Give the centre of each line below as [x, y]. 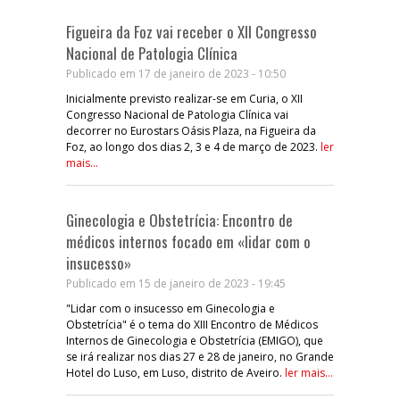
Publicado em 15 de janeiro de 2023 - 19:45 [176, 283]
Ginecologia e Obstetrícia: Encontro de [179, 220]
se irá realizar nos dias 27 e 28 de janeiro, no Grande [200, 356]
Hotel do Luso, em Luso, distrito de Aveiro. [175, 372]
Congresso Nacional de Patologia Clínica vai [177, 114]
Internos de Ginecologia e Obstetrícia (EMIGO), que [195, 340]
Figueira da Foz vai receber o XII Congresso [192, 31]
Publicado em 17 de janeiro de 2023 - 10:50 [176, 73]
